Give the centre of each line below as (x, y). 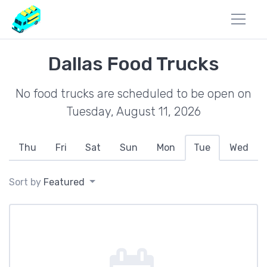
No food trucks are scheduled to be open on (133, 94)
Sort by (26, 182)
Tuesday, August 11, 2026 (133, 111)
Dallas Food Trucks (133, 64)
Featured (64, 182)
